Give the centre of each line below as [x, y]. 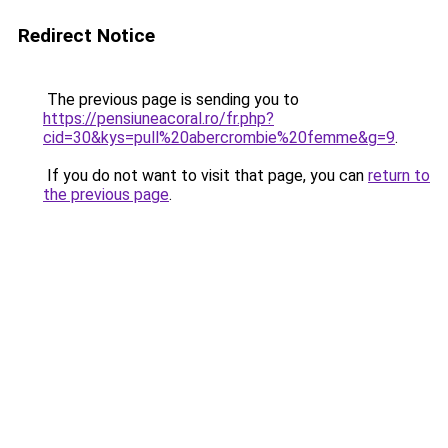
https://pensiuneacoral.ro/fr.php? [158, 118]
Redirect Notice [86, 35]
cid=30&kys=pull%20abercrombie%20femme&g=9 [219, 137]
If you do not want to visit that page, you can [205, 175]
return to [399, 175]
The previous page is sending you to [171, 99]
